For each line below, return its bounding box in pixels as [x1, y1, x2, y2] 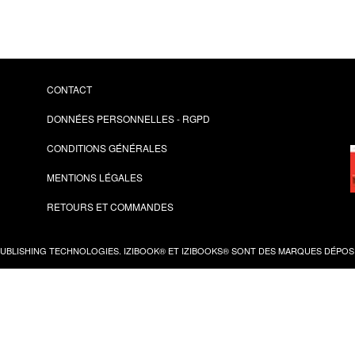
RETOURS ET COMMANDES [47, 200, 174, 213]
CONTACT [47, 82, 92, 96]
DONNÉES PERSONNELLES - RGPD [47, 112, 210, 125]
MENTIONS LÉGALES [47, 170, 143, 184]
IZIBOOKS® [181, 244, 229, 257]
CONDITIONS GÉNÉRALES [47, 141, 167, 155]
